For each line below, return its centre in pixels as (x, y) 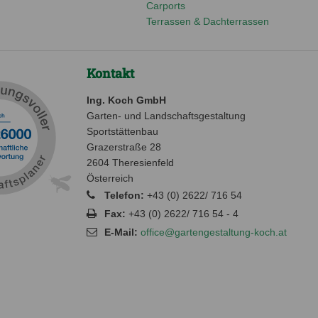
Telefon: (124, 195)
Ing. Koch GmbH (126, 100)
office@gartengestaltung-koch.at (214, 232)
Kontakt (110, 73)
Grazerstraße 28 (124, 147)
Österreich (110, 178)
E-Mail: (122, 232)
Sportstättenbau (122, 131)
